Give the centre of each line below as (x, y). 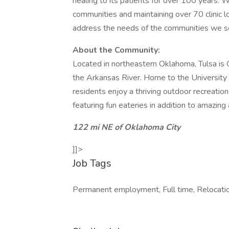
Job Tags (92, 163)
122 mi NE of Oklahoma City (127, 127)
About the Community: (117, 50)
